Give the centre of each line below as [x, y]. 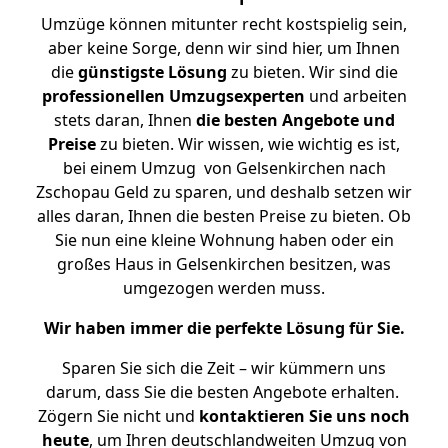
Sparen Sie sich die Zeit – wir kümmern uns [224, 368]
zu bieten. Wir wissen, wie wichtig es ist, [248, 144]
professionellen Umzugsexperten [173, 96]
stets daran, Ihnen [124, 120]
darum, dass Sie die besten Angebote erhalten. [224, 392]
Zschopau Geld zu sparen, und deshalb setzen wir [224, 192]
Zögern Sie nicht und [118, 416]
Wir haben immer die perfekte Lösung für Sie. [224, 328]
